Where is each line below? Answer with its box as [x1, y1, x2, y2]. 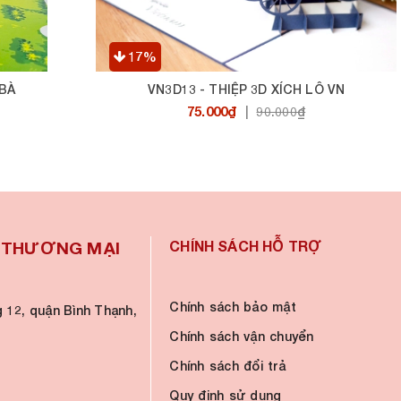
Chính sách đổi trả [169, 358, 286, 373]
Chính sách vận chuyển [169, 328, 314, 344]
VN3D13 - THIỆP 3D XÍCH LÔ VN [148, 81, 346, 97]
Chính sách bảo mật [169, 299, 296, 314]
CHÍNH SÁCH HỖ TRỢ [169, 237, 322, 254]
